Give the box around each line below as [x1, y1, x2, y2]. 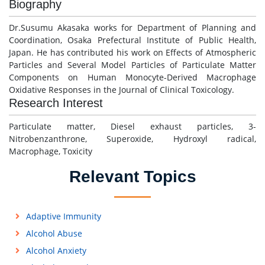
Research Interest [9, 96, 103, 109]
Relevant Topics [69, 167, 196, 186]
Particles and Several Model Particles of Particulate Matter [9, 59, 256, 70]
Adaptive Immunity [25, 211, 101, 222]
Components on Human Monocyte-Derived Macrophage [9, 72, 256, 83]
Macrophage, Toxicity [9, 146, 92, 157]
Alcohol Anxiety [25, 245, 86, 256]
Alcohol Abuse [25, 228, 82, 239]
